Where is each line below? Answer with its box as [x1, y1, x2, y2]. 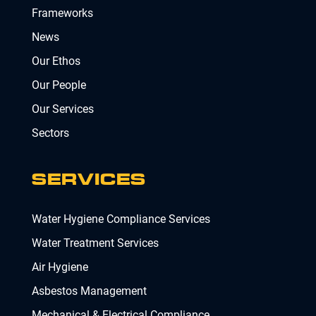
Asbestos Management [32, 284, 147, 298]
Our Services [32, 102, 94, 116]
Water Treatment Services [32, 236, 159, 250]
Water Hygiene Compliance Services [32, 212, 210, 226]
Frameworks [32, 6, 93, 20]
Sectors [32, 126, 69, 140]
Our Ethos [32, 54, 80, 68]
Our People [32, 78, 86, 92]
